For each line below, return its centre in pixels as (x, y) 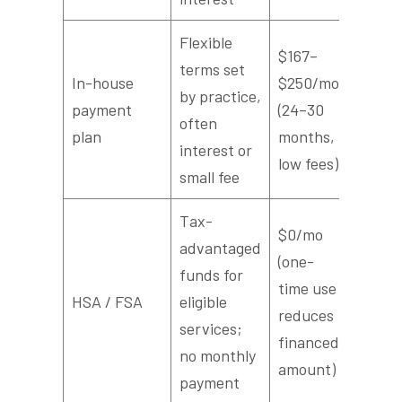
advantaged (220, 248)
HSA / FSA (107, 302)
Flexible (206, 43)
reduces (306, 315)
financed (309, 342)
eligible (203, 302)
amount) (307, 369)
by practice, (220, 96)
